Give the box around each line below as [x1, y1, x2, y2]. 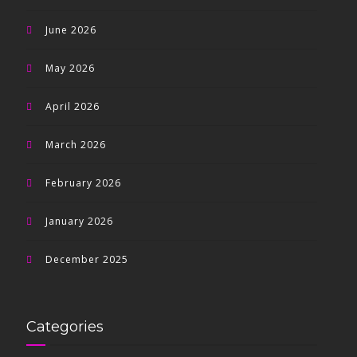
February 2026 [45, 176, 122, 190]
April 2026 [45, 100, 100, 113]
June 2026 [45, 23, 97, 37]
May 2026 [45, 61, 96, 75]
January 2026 [45, 214, 114, 228]
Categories [26, 318, 104, 335]
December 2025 [45, 253, 129, 266]
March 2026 [45, 138, 107, 151]
